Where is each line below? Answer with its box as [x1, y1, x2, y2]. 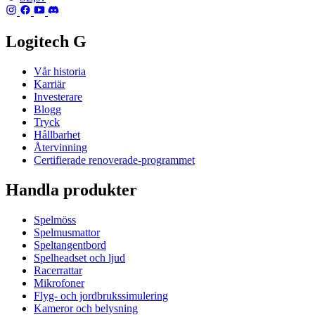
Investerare [34, 91, 82, 103]
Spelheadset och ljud [34, 251, 125, 264]
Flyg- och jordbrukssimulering [34, 289, 168, 302]
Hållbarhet [34, 129, 80, 141]
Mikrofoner [34, 276, 84, 289]
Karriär [34, 78, 65, 91]
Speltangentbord [34, 238, 106, 251]
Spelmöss [34, 213, 76, 226]
